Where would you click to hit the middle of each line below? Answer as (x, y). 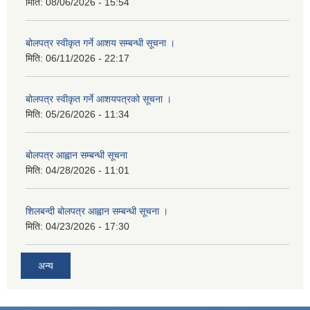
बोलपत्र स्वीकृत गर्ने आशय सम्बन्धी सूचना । (100, 43)
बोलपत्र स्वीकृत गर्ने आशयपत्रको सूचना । (99, 99)
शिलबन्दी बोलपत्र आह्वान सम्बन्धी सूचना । (97, 211)
